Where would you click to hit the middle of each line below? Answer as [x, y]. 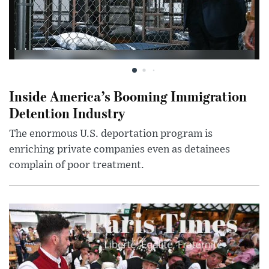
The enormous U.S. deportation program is [111, 134]
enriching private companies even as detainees [119, 149]
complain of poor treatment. [77, 165]
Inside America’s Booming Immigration [128, 95]
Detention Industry [67, 112]
